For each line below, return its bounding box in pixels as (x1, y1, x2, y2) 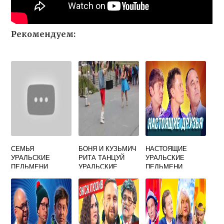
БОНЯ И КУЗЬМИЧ (78, 143, 136, 153)
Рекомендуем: (11, 29, 76, 39)
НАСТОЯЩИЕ (145, 143, 187, 153)
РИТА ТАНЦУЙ (78, 152, 124, 162)
